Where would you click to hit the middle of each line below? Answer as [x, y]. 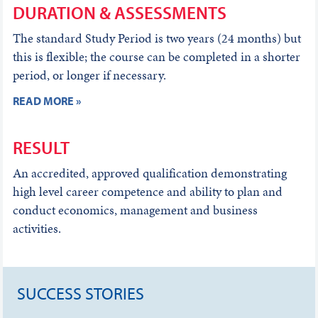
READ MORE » [46, 100]
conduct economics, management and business [135, 209]
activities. [37, 228]
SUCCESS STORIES [81, 293]
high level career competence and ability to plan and [147, 191]
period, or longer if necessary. [89, 75]
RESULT [41, 147]
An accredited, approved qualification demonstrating [149, 172]
